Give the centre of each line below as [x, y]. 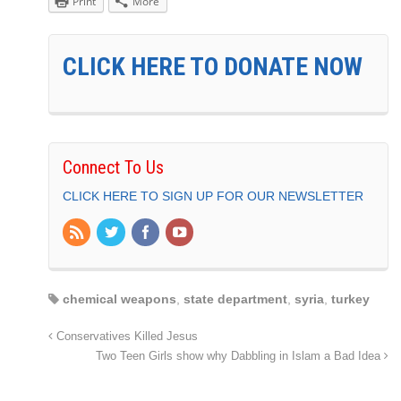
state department [235, 299]
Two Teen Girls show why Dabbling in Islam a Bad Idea [240, 357]
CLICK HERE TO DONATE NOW [213, 66]
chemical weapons [119, 299]
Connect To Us [113, 167]
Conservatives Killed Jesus [125, 337]
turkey [350, 299]
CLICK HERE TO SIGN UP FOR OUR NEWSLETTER [213, 196]
